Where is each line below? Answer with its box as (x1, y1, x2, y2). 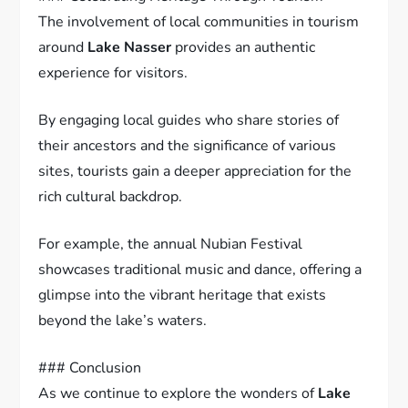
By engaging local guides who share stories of (38, 109, 340, 130)
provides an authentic (171, 36, 316, 57)
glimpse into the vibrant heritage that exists (38, 284, 327, 305)
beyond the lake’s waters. (38, 310, 208, 331)
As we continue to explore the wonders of (38, 382, 319, 403)
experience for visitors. (38, 62, 189, 83)
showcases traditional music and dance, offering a (38, 259, 362, 280)
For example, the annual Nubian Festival (38, 233, 303, 254)
